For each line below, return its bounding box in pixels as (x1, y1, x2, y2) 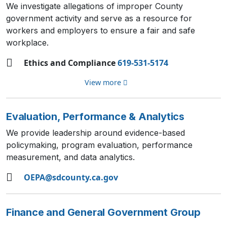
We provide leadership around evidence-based (6, 128, 185, 138)
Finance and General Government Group (6, 206, 201, 218)
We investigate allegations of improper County (6, 1, 183, 11)
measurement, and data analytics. (6, 152, 135, 162)
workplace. (6, 37, 49, 48)
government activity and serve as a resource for (6, 13, 192, 23)
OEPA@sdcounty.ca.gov (24, 172, 118, 183)
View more (84, 78, 123, 87)
